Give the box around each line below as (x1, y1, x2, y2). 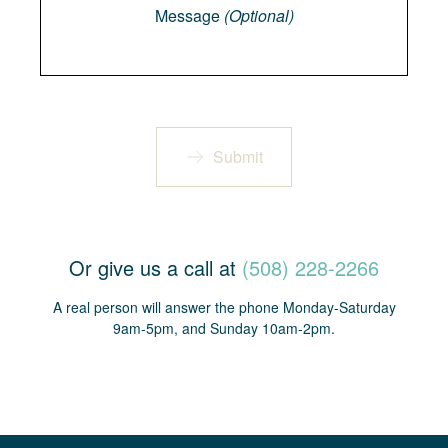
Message (154, 4, 224, 27)
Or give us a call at (69, 253, 242, 282)
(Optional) (223, 4, 294, 27)
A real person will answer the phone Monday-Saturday (52, 297, 396, 317)
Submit (213, 145, 263, 168)
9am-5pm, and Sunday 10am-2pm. (113, 318, 335, 338)
